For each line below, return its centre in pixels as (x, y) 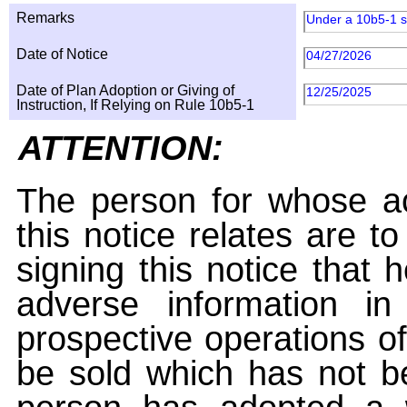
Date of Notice (62, 54)
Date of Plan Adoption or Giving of (125, 90)
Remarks (45, 18)
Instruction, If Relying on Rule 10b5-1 (135, 105)
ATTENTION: (121, 148)
